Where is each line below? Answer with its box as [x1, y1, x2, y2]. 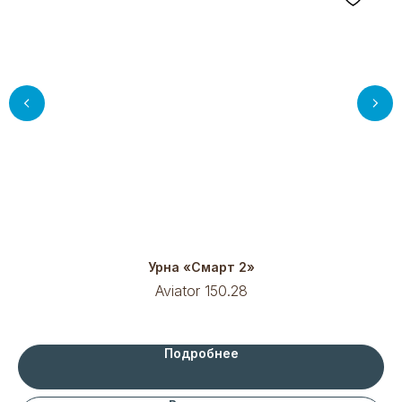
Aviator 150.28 [154, 282, 248, 301]
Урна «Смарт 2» [147, 259, 255, 275]
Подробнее [163, 345, 239, 362]
